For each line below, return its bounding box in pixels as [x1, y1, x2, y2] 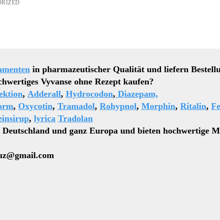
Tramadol [57, 101, 95, 111]
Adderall [27, 89, 61, 99]
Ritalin [180, 101, 206, 111]
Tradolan [58, 113, 93, 123]
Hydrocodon [66, 89, 113, 99]
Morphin [141, 101, 175, 111]
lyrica [34, 113, 55, 123]
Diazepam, [115, 89, 158, 99]
